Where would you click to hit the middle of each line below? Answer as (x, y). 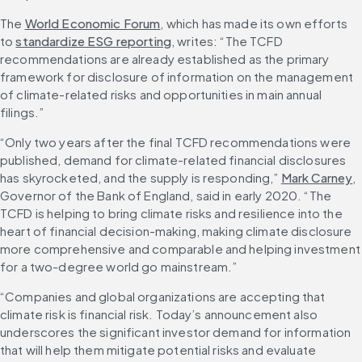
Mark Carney (317, 178)
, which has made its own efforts (254, 23)
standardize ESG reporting (93, 41)
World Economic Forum (93, 23)
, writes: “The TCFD (227, 41)
